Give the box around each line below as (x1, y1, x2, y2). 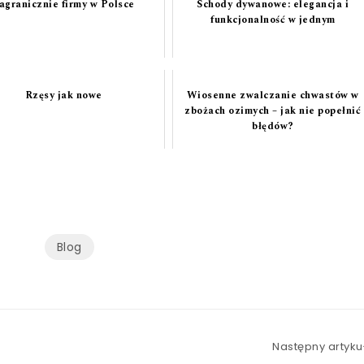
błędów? (252, 119, 294, 135)
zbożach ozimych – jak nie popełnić (184, 103, 362, 119)
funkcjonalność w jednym (210, 12, 336, 28)
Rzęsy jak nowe (24, 88, 102, 104)
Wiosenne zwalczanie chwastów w (186, 88, 359, 104)
